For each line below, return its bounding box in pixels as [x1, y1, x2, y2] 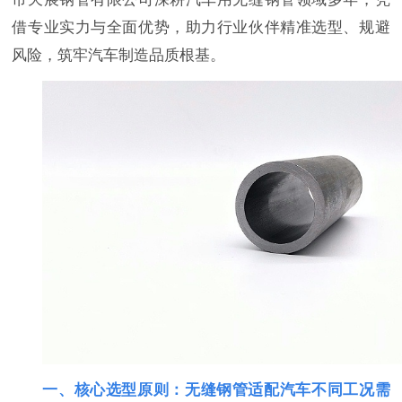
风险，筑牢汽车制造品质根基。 [12, 46, 226, 64]
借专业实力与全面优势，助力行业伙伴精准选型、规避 [12, 18, 390, 36]
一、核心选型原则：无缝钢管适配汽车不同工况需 [42, 380, 390, 398]
